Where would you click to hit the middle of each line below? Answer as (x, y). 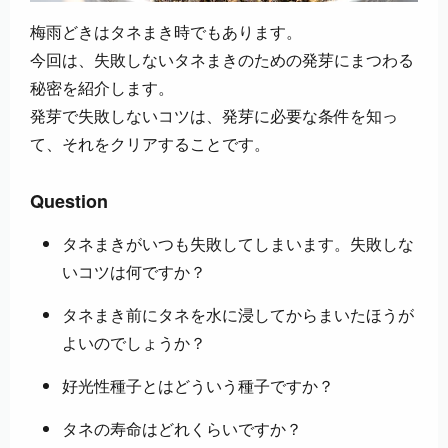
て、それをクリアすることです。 (150, 144)
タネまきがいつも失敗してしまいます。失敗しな (238, 244)
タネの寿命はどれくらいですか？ (182, 429)
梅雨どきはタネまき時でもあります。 (166, 32)
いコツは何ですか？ (134, 272)
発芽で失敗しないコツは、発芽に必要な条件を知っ (214, 116)
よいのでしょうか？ (134, 343)
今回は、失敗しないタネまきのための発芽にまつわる (222, 60)
